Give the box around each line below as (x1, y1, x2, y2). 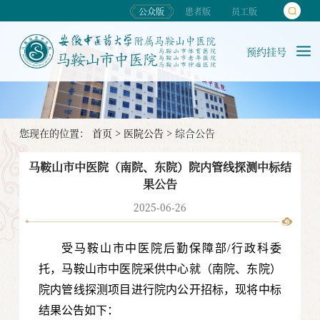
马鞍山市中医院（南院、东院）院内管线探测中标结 (28, 159, 291, 176)
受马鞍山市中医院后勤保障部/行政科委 (61, 242, 281, 255)
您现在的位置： (19, 125, 92, 140)
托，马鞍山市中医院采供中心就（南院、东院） (39, 263, 281, 276)
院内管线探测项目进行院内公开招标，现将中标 (39, 284, 281, 296)
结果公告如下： (39, 304, 119, 317)
